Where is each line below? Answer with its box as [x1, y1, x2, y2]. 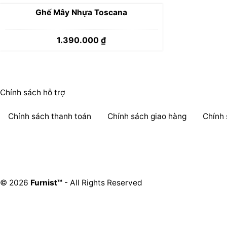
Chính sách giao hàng [107, 111, 186, 122]
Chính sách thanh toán [8, 111, 91, 122]
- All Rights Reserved [62, 177, 142, 187]
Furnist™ [30, 177, 62, 187]
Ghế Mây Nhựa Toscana [35, 8, 127, 17]
